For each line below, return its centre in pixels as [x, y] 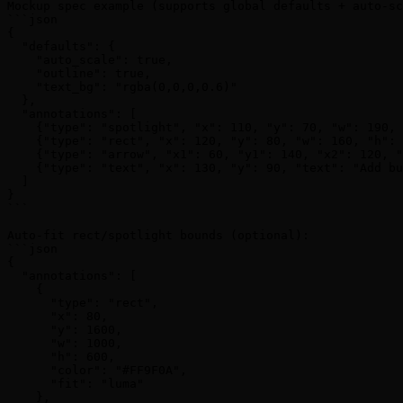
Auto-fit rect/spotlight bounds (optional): [158, 236]
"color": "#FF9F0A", [97, 371]
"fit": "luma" [76, 384]
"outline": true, [79, 74]
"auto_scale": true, [90, 60]
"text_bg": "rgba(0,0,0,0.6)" [122, 87]
